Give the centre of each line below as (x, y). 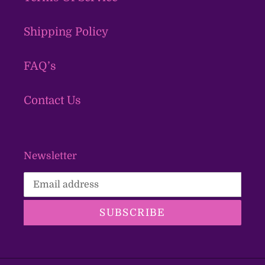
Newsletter (50, 156)
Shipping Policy (66, 32)
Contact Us (52, 100)
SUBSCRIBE (132, 213)
